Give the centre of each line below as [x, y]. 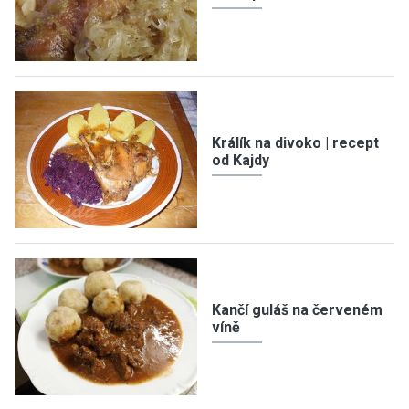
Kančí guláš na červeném [297, 309]
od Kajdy [241, 160]
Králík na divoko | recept [295, 142]
